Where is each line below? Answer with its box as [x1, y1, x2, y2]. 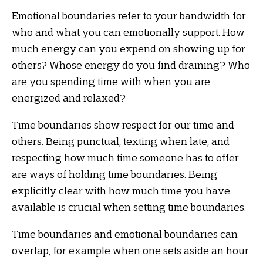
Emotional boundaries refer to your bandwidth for [12, 9, 246, 22]
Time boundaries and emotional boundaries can [12, 228, 238, 240]
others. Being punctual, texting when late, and [12, 135, 230, 147]
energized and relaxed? [12, 92, 126, 104]
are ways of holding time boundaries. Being [12, 168, 217, 180]
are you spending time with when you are [12, 75, 210, 87]
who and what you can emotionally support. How [12, 26, 245, 38]
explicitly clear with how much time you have [12, 184, 230, 197]
